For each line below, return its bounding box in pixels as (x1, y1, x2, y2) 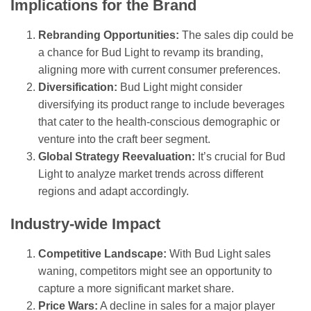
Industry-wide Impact (10, 215, 160, 233)
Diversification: (38, 81, 117, 94)
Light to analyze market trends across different (38, 168, 263, 180)
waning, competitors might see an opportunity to (38, 265, 272, 278)
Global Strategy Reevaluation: (38, 151, 195, 163)
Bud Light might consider (117, 81, 242, 94)
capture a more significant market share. (38, 283, 234, 295)
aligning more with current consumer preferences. (38, 64, 280, 76)
